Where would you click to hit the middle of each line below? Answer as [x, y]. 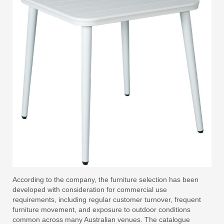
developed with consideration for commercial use [90, 189]
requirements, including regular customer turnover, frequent [107, 199]
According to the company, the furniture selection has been [105, 179]
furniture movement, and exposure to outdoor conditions [101, 209]
